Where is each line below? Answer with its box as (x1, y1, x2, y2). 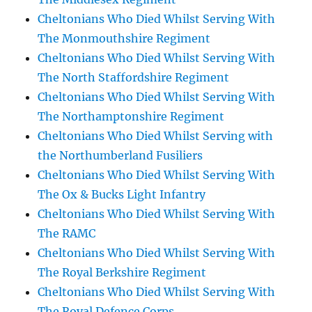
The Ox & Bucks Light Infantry (38, 187, 206, 201)
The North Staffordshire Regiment (38, 70, 230, 84)
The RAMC (38, 226, 96, 240)
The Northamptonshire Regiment (38, 109, 225, 123)
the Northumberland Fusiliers (38, 148, 203, 162)
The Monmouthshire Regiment (38, 31, 211, 45)
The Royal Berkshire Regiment (38, 265, 207, 279)
